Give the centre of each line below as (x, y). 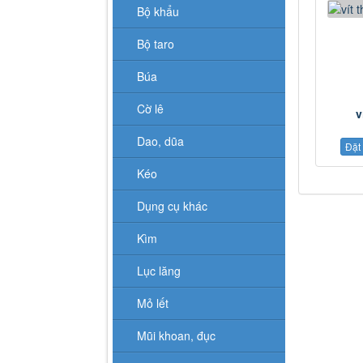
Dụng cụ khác (172, 205)
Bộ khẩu (158, 11)
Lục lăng (159, 270)
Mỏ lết (153, 303)
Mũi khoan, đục (176, 335)
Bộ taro (156, 43)
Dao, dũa (160, 141)
